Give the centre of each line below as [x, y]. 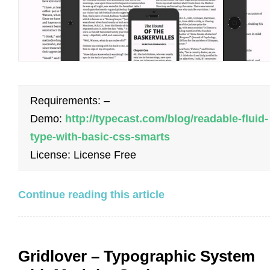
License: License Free [83, 155]
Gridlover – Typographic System [137, 256]
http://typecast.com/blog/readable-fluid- [167, 119]
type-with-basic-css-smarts [100, 137]
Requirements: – [70, 101]
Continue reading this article [91, 195]
